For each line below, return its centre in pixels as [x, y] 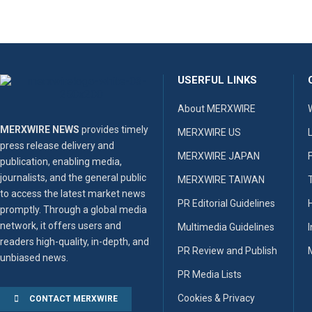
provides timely [114, 130]
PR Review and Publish [227, 251]
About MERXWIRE [217, 109]
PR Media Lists [210, 275]
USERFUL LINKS [217, 80]
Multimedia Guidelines [226, 227]
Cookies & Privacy [216, 298]
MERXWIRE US [209, 133]
